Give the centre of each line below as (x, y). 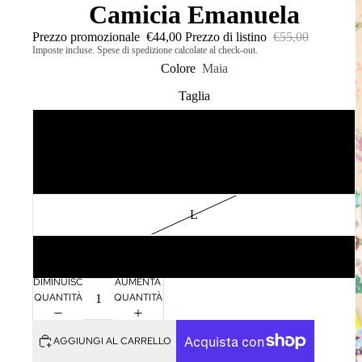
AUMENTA (138, 282)
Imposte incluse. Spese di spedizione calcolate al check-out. (145, 50)
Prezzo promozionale (88, 37)
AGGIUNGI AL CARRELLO (112, 341)
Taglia (194, 96)
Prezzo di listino (227, 37)
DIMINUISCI (59, 282)
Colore (178, 68)
